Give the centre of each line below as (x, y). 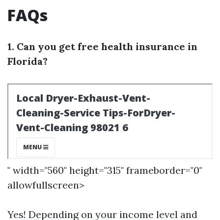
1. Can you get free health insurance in (102, 46)
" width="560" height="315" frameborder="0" (105, 170)
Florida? (27, 61)
